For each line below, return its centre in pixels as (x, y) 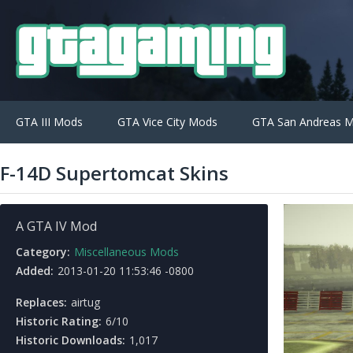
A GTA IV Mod (56, 226)
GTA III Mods (49, 122)
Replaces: (41, 302)
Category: (43, 252)
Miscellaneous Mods (126, 252)
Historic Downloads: (71, 340)
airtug (85, 302)
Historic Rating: (59, 321)
